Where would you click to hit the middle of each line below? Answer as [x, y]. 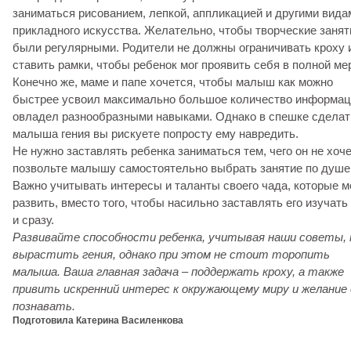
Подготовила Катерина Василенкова [98, 320]
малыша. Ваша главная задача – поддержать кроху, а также [178, 271]
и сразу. [33, 220]
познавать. [44, 306]
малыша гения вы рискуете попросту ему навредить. [156, 134]
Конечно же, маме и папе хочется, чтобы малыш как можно [173, 82]
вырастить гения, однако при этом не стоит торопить [171, 254]
